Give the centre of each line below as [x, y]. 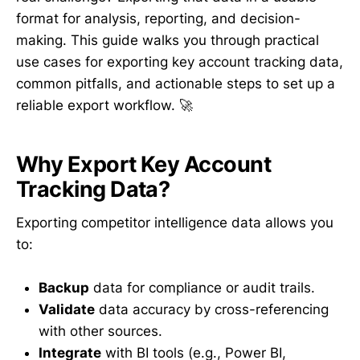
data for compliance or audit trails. [202, 288]
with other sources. [100, 331]
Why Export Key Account [144, 164]
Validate [67, 310]
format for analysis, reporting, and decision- [158, 18]
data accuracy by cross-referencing [212, 310]
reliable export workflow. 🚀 [104, 105]
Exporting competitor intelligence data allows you [175, 223]
